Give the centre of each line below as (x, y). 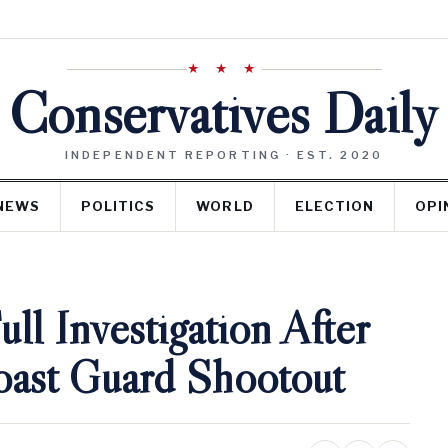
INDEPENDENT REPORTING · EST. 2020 (224, 155)
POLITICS (118, 206)
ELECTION (334, 206)
